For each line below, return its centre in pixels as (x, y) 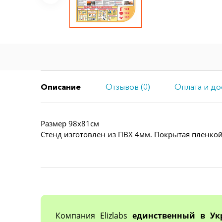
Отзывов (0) (128, 86)
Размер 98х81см (70, 123)
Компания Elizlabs (94, 215)
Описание (61, 86)
